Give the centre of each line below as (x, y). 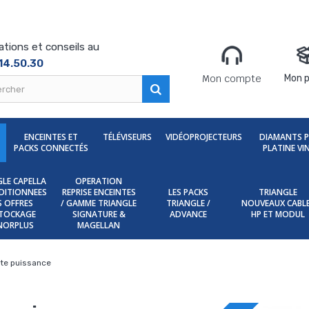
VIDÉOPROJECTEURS (203, 137)
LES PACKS (188, 192)
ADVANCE (188, 214)
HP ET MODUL (278, 214)
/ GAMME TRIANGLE (99, 203)
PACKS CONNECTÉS (51, 148)
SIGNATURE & (99, 214)
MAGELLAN (99, 225)
